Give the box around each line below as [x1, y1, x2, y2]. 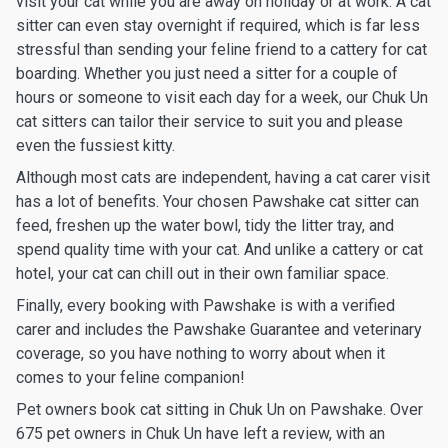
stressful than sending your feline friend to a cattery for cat [16, 40, 427, 59]
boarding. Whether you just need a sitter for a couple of [16, 64, 398, 83]
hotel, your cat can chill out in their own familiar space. [16, 264, 389, 283]
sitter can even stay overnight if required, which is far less [16, 16, 420, 35]
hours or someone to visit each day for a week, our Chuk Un [16, 88, 428, 107]
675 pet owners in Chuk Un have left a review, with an [16, 424, 385, 443]
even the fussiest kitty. [16, 136, 175, 155]
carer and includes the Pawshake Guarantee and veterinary [16, 320, 422, 339]
